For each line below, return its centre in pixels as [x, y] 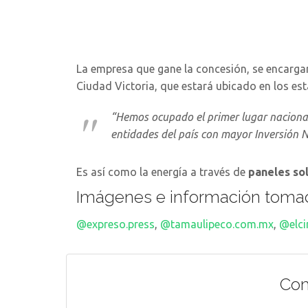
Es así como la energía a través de [162, 172]
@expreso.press [115, 224]
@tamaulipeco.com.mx [217, 224]
